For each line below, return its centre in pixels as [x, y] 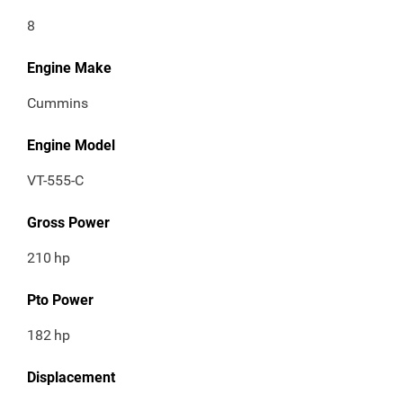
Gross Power [68, 223]
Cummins [58, 103]
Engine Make [69, 68]
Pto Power [60, 300]
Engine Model [71, 146]
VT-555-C [55, 181]
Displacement [71, 378]
